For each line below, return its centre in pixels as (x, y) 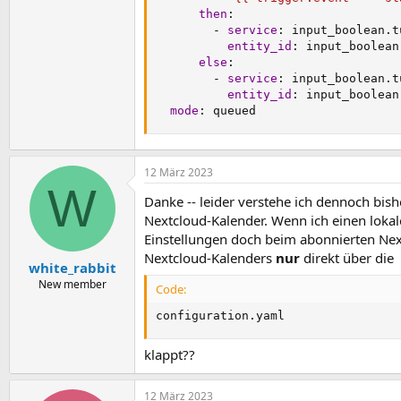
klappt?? (170, 354)
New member (72, 284)
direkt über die (347, 258)
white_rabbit (72, 267)
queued (231, 110)
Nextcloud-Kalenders (210, 258)
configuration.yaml (220, 315)
